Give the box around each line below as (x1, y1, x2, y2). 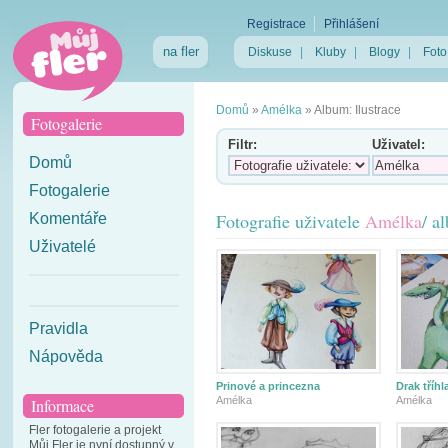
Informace (31, 395, 94, 416)
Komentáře (29, 210, 107, 227)
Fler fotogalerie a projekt (29, 423, 161, 437)
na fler (163, 44, 199, 59)
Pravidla (29, 320, 88, 337)
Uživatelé (29, 238, 96, 255)
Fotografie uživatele (216, 209, 365, 233)
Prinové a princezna (216, 380, 320, 392)
